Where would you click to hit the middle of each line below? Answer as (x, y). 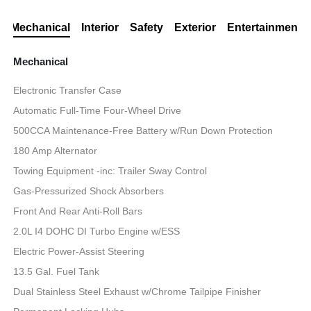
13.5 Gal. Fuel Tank (57, 272)
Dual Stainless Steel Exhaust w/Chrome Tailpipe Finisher (137, 292)
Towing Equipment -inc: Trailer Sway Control (110, 171)
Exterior (195, 28)
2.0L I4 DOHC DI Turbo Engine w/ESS (97, 232)
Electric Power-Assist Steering (79, 252)
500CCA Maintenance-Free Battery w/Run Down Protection (143, 131)
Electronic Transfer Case (68, 91)
